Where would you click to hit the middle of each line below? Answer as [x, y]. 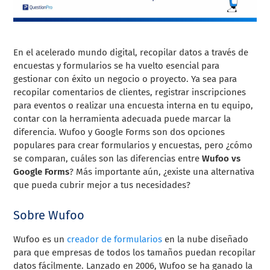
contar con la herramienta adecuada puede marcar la [122, 118]
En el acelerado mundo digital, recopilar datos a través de [131, 52]
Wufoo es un [40, 239]
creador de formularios [115, 239]
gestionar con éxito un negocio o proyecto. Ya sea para [125, 79]
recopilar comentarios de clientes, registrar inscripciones [130, 92]
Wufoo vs [221, 158]
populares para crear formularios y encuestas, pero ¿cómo [133, 145]
